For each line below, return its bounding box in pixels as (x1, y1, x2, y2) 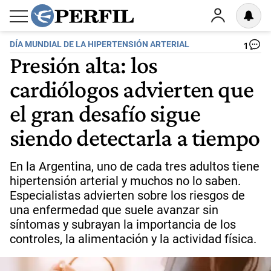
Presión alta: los (10, 51, 158, 79)
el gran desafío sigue (10, 99, 201, 127)
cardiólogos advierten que (10, 75, 254, 103)
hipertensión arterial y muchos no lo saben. (10, 174, 241, 188)
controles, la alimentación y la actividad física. (10, 232, 256, 246)
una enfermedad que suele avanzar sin (10, 203, 218, 217)
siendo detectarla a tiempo (10, 123, 260, 151)
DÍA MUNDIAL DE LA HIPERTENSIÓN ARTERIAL (10, 39, 189, 50)
